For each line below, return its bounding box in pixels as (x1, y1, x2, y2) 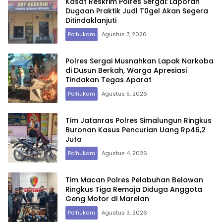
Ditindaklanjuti (65, 15, 116, 25)
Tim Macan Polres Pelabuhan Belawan (65, 174, 203, 185)
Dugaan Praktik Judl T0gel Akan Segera (65, 5, 208, 16)
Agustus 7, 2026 (102, 30, 147, 38)
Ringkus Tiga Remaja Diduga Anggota (65, 184, 202, 194)
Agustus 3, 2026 (102, 208, 147, 217)
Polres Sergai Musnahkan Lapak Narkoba (65, 55, 214, 66)
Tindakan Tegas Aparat (65, 74, 152, 85)
